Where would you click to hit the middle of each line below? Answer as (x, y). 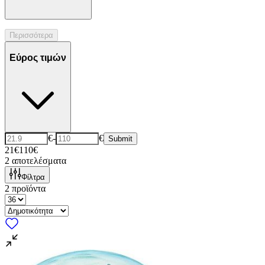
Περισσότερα (31, 35)
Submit (120, 139)
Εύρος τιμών (38, 57)
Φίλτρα (33, 177)
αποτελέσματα (39, 161)
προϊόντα (29, 189)
